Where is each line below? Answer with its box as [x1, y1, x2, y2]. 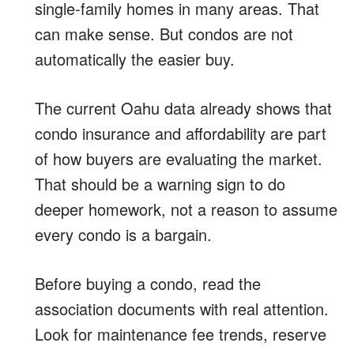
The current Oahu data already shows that [35, 96, 332, 119]
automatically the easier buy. [35, 47, 235, 70]
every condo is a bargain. [35, 222, 212, 246]
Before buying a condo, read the [35, 271, 261, 295]
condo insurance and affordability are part [35, 121, 326, 145]
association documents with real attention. [35, 296, 329, 320]
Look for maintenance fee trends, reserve [35, 322, 326, 345]
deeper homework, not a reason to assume [35, 197, 337, 220]
